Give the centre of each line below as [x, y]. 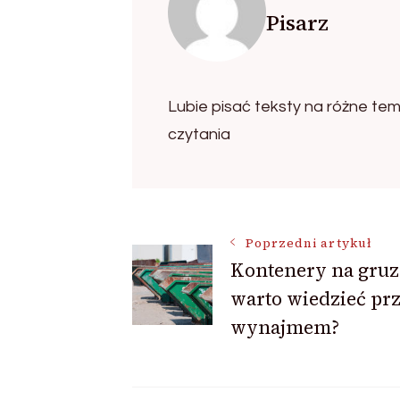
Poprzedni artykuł [308, 243]
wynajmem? [284, 327]
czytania [199, 134]
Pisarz [297, 22]
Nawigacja [219, 255]
